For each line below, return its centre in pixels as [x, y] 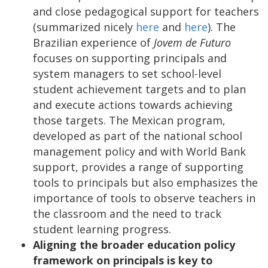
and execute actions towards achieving [133, 104]
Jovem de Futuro [192, 42]
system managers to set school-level [127, 73]
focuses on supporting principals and [130, 58]
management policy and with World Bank [139, 151]
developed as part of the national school [138, 135]
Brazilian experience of [93, 42]
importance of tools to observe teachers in [144, 198]
